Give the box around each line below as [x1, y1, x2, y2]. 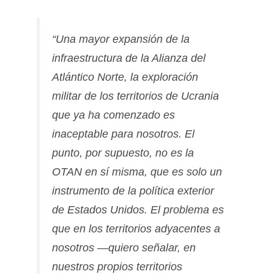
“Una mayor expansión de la [52, 33, 190, 46]
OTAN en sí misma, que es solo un [52, 166, 222, 179]
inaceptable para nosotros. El [52, 128, 194, 141]
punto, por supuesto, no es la [52, 147, 194, 160]
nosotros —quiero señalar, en [52, 242, 196, 254]
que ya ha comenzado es [52, 109, 175, 122]
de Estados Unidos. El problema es [52, 204, 224, 217]
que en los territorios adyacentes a [52, 223, 220, 235]
